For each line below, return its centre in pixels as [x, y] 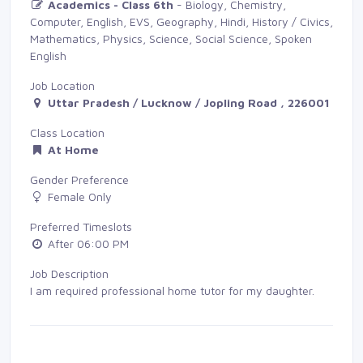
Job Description [69, 273]
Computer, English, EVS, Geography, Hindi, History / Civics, [181, 21]
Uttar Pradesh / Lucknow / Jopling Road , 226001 [189, 102]
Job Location [62, 85]
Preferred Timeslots [81, 226]
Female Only [78, 196]
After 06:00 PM [87, 243]
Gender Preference [79, 179]
